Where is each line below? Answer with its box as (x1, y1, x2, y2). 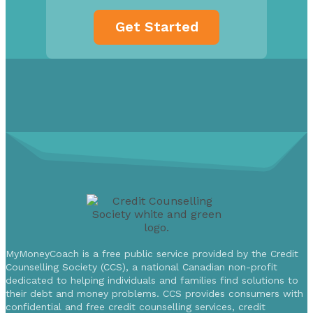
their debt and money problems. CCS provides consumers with (6, 287, 303, 299)
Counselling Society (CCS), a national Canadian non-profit (6, 261, 277, 272)
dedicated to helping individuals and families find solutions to (6, 274, 298, 286)
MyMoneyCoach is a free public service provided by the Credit (6, 247, 298, 259)
